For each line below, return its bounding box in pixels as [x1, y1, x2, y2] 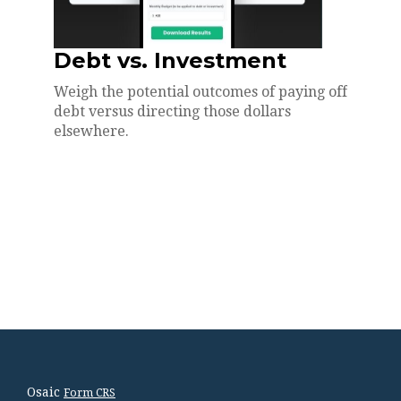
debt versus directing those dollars [54, 102, 291, 120]
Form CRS [64, 386, 115, 399]
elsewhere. [54, 122, 129, 140]
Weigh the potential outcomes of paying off [54, 82, 347, 100]
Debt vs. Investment [54, 47, 286, 73]
